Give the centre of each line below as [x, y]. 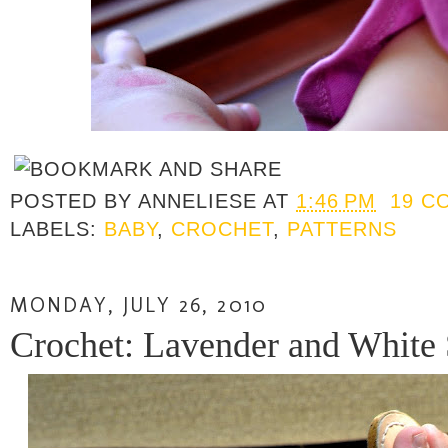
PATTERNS [342, 228]
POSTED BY [74, 200]
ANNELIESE [198, 200]
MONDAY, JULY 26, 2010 [138, 304]
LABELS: [57, 228]
